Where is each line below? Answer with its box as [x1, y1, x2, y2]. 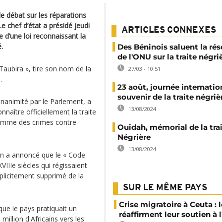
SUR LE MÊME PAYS [123, 183, 207, 193]
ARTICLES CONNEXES [121, 26, 216, 35]
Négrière [117, 132, 151, 142]
